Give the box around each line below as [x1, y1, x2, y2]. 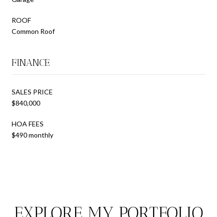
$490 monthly [12, 130, 53, 139]
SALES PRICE [12, 87, 53, 96]
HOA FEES [12, 119, 44, 128]
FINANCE [12, 56, 50, 68]
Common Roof [12, 27, 55, 35]
